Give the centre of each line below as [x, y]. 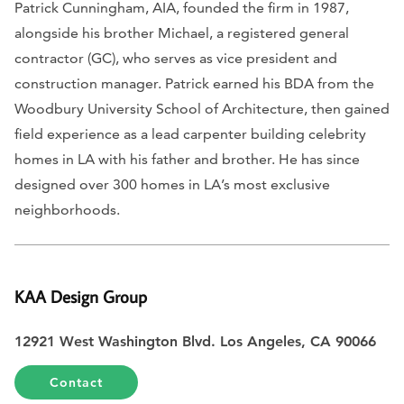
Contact [77, 383]
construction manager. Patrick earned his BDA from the [194, 83]
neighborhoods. [67, 209]
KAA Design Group [81, 296]
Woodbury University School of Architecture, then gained [202, 108]
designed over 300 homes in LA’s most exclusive [172, 184]
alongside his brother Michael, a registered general [182, 32]
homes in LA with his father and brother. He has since [187, 159]
